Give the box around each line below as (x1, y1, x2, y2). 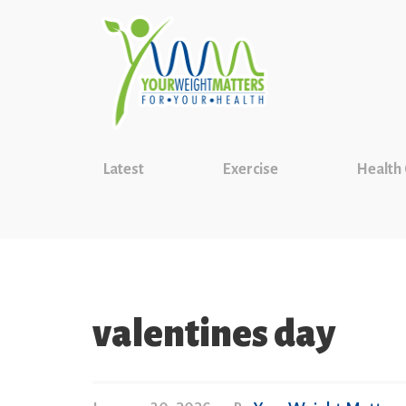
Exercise (222, 161, 278, 178)
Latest (103, 161, 144, 178)
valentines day (92, 314, 335, 354)
